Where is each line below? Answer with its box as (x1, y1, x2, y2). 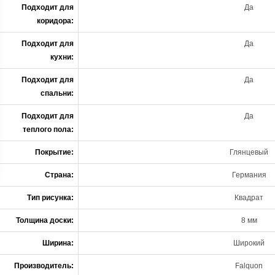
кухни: (50, 53, 74, 61)
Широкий (233, 239, 265, 247)
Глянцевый (230, 148, 268, 157)
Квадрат (234, 193, 263, 202)
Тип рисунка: (27, 193, 74, 202)
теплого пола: (23, 125, 74, 134)
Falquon (235, 261, 263, 270)
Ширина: (42, 239, 74, 247)
